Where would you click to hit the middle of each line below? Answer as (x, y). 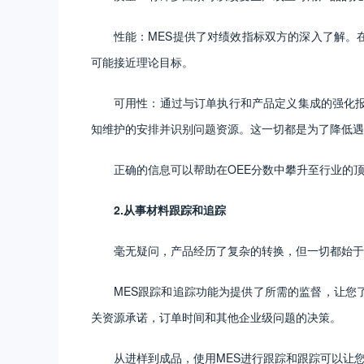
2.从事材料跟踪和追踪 (170, 209)
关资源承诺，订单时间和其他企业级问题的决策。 (216, 316)
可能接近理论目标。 (142, 61)
